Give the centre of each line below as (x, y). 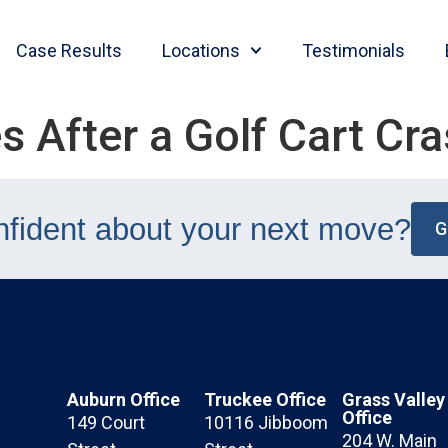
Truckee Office (265, 400)
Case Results (68, 50)
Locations (200, 50)
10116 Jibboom (266, 423)
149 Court (106, 423)
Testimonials (354, 50)
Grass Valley (393, 400)
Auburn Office (124, 400)
